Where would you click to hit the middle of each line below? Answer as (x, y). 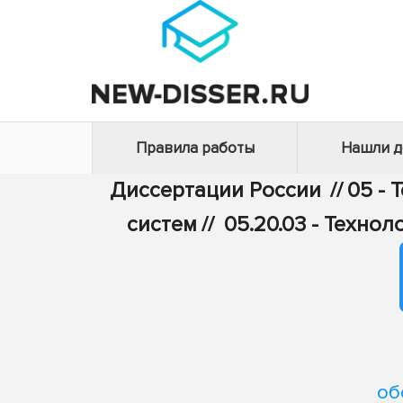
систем (161, 224)
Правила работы (195, 148)
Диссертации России (215, 190)
